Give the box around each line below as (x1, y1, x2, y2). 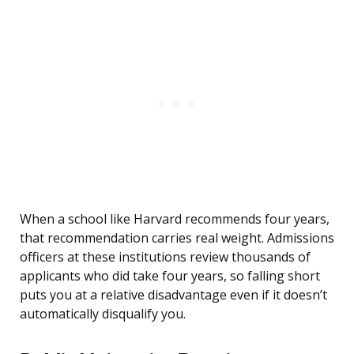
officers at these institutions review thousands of (20, 248, 311, 266)
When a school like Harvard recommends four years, (20, 210, 330, 228)
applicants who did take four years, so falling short (20, 267, 320, 285)
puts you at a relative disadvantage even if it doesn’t (20, 286, 327, 304)
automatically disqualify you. (20, 305, 186, 323)
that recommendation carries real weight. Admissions (20, 229, 334, 247)
